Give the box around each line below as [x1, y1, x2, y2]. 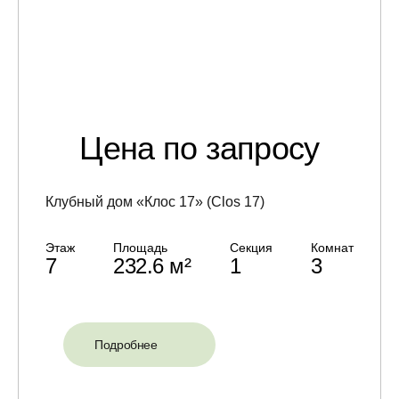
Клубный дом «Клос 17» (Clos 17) [45, 193, 265, 209]
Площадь [113, 240, 168, 255]
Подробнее [94, 337, 158, 352]
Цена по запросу [79, 129, 320, 167]
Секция [229, 240, 273, 255]
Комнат [310, 240, 354, 255]
